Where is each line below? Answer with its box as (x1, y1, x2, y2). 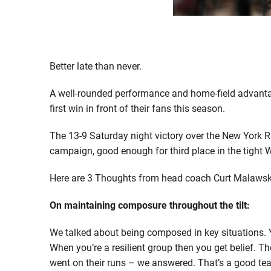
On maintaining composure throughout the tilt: (49, 198, 250, 211)
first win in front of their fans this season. (49, 101, 225, 114)
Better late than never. (49, 59, 142, 72)
